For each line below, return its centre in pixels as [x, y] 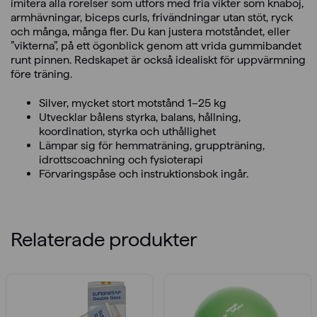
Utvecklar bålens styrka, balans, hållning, [140, 117]
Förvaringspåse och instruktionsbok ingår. [144, 173]
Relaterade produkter [104, 239]
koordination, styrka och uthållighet [127, 131]
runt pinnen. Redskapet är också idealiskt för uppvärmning [158, 59]
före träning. [41, 74]
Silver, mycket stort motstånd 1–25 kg [133, 103]
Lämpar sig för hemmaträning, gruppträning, [152, 145]
